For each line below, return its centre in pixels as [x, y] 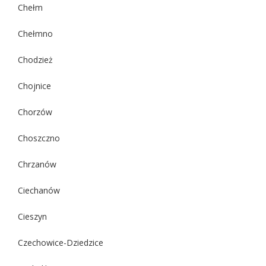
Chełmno [35, 33]
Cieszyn [32, 216]
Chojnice [34, 85]
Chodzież [35, 59]
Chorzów [35, 112]
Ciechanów [39, 190]
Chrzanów [37, 164]
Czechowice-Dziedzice [61, 242]
